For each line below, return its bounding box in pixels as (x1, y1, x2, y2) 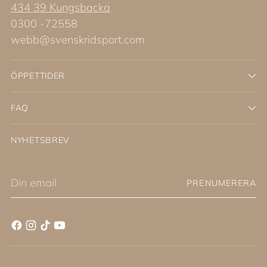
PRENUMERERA (187, 177, 256, 188)
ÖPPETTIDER (11, 70, 66, 81)
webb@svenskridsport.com (11, 32, 145, 46)
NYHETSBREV (11, 134, 70, 145)
